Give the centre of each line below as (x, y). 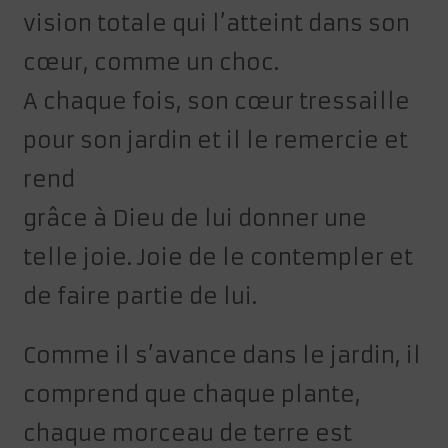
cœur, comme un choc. (151, 63)
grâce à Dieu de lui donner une (195, 219)
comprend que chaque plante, (192, 395)
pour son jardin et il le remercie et (216, 141)
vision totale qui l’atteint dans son (217, 24)
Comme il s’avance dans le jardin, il (222, 356)
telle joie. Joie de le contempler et (218, 258)
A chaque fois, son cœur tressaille (217, 102)
